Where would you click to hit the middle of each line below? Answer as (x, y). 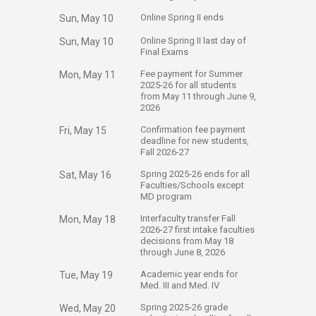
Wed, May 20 (87, 308)
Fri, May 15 (83, 130)
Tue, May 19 (86, 275)
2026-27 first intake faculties (197, 230)
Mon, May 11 (87, 75)
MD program (167, 196)
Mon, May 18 (87, 219)
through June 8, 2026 (184, 252)
